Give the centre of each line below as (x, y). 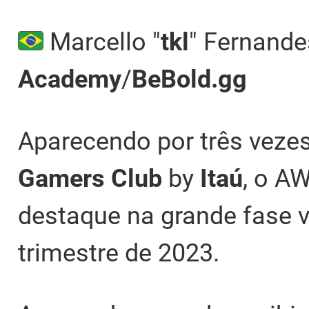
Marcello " (102, 42)
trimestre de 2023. (119, 253)
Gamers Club (90, 179)
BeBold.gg (189, 80)
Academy (70, 80)
